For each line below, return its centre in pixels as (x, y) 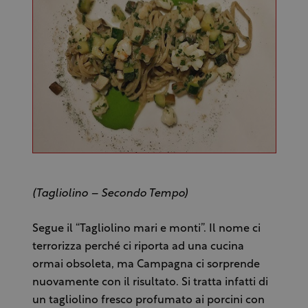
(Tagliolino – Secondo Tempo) (110, 194)
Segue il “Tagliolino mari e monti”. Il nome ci (146, 229)
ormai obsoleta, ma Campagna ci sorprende (146, 264)
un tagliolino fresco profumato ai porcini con (148, 300)
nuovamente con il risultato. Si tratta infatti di (150, 282)
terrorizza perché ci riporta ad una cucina (138, 246)
